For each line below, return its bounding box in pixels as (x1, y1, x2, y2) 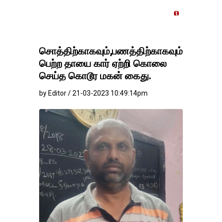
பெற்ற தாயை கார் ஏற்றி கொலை (39, 57, 166, 69)
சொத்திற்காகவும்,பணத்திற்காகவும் (39, 45, 183, 57)
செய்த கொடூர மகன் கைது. (39, 70, 151, 82)
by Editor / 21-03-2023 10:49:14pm (39, 89, 148, 97)
